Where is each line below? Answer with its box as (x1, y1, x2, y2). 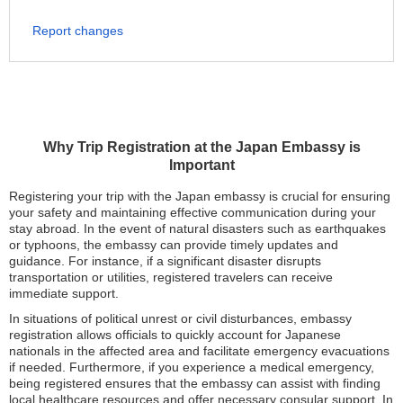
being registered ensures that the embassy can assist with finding (9, 376, 381, 391)
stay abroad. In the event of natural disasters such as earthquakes (9, 221, 386, 237)
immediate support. (9, 286, 119, 301)
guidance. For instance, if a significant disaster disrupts (9, 254, 321, 269)
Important (168, 157, 235, 174)
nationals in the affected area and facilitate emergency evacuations (9, 344, 390, 359)
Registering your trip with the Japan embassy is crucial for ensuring (9, 189, 390, 204)
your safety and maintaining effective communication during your (9, 205, 376, 220)
